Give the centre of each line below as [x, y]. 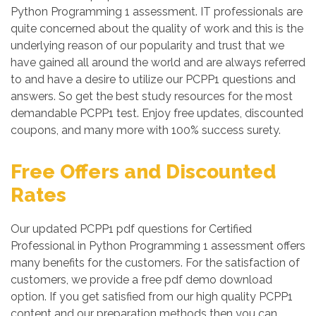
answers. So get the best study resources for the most [152, 96]
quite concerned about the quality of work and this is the [157, 29]
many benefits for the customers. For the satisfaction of [155, 263]
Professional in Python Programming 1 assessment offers [158, 246]
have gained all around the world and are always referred [158, 62]
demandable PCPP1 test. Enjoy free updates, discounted [157, 113]
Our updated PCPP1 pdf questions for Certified [131, 229]
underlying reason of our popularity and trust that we [147, 45]
